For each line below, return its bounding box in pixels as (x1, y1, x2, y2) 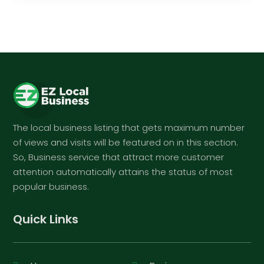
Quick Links (13, 210, 79, 227)
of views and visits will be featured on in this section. (13, 136, 239, 148)
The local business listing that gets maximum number (13, 121, 245, 134)
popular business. (13, 180, 90, 193)
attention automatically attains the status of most (13, 165, 233, 178)
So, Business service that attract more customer (13, 150, 225, 163)
